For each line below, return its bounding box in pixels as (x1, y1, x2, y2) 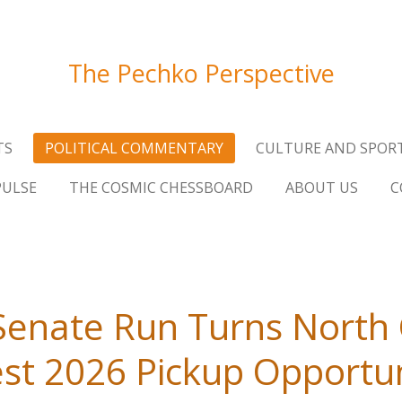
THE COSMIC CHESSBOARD (68, 178, 253, 197)
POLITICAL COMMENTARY (44, 138, 223, 158)
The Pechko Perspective (67, 57, 335, 90)
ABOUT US (284, 178, 358, 197)
